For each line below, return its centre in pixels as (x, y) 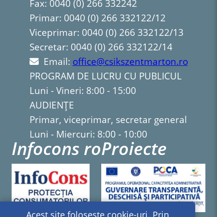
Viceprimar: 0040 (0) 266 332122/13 (106, 33)
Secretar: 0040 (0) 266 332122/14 (101, 47)
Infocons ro (57, 149)
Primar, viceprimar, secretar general (108, 120)
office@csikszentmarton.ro (130, 62)
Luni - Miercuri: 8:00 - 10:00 (88, 134)
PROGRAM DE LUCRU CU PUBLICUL (105, 76)
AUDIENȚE (52, 105)
